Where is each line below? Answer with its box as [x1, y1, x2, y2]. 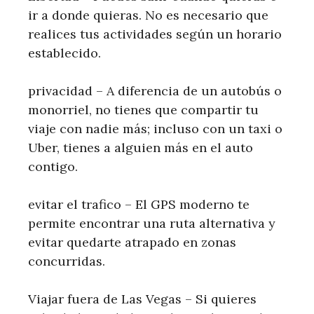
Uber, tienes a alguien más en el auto [28, 139, 253, 156]
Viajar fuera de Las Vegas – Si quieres [28, 291, 257, 308]
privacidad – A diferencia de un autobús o [28, 83, 282, 100]
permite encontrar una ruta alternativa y [28, 215, 275, 232]
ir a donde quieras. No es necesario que [28, 7, 268, 24]
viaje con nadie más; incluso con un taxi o [28, 121, 282, 137]
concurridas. [28, 253, 105, 270]
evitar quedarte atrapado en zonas [28, 234, 236, 251]
